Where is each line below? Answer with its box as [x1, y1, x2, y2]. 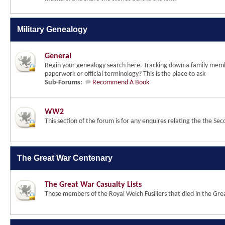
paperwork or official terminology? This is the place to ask [45, 70, 205, 78]
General [45, 52, 71, 60]
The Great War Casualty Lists [45, 181, 142, 189]
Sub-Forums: [45, 79, 82, 86]
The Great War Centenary [17, 154, 113, 162]
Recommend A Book [92, 79, 149, 86]
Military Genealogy [17, 25, 87, 34]
